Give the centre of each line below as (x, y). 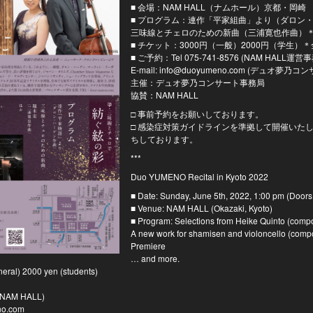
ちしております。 (164, 139)
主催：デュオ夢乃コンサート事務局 (197, 82)
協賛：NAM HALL (164, 95)
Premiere (148, 246)
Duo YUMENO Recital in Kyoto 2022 (199, 177)
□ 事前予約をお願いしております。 (197, 114)
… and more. (155, 259)
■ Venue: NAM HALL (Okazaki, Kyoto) (201, 208)
